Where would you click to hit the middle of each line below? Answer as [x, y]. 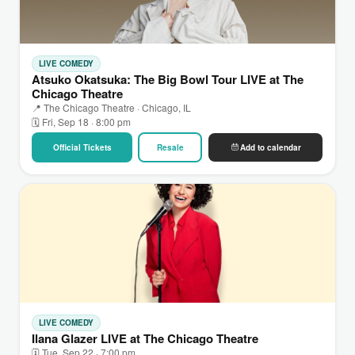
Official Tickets [82, 147]
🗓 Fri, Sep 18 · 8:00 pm [81, 121]
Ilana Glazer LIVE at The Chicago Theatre [145, 338]
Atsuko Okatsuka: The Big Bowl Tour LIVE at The [168, 79]
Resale [170, 147]
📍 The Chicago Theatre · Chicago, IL [111, 107]
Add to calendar [270, 147]
